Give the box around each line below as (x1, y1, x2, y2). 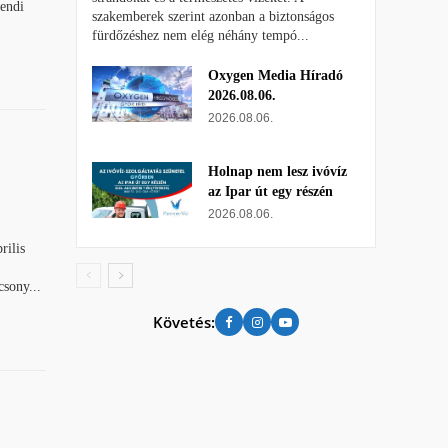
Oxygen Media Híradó (208, 68, 343, 84)
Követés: (153, 311, 215, 332)
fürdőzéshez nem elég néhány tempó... (92, 28, 309, 44)
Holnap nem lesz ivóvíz (208, 164, 347, 180)
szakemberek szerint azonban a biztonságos (92, 9, 334, 25)
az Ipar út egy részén (208, 184, 333, 200)
